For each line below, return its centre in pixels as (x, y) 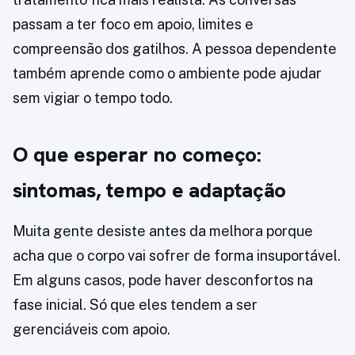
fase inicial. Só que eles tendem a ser (135, 305)
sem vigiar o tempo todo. (93, 98)
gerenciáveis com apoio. (92, 330)
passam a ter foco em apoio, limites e (133, 25)
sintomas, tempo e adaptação (149, 191)
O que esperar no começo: (137, 155)
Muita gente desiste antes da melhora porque (163, 231)
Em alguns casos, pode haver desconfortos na (163, 281)
